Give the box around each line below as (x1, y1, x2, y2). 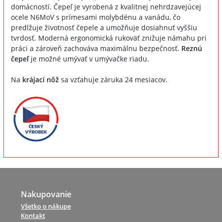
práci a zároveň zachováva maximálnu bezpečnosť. (11, 43, 181, 53)
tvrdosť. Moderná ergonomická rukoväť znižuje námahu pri (11, 33, 207, 43)
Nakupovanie (21, 188, 71, 200)
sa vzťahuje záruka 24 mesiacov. (59, 74, 167, 84)
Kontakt (21, 211, 45, 221)
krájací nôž (22, 74, 59, 84)
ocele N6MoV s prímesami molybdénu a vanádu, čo (11, 12, 180, 22)
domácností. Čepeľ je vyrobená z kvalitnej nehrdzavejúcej (11, 1, 201, 11)
